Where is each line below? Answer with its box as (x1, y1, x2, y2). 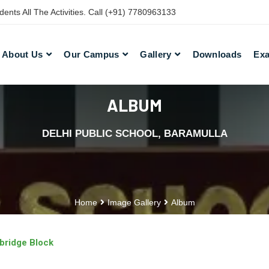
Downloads (192, 49, 242, 59)
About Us (2, 49, 43, 59)
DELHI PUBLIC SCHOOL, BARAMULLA (41, 127, 228, 139)
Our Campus (64, 49, 119, 59)
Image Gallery (107, 197, 161, 207)
